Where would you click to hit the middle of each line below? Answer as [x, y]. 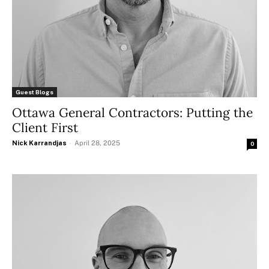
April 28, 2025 [97, 143]
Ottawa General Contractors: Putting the [132, 113]
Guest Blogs [35, 92]
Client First [45, 128]
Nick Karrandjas [39, 143]
